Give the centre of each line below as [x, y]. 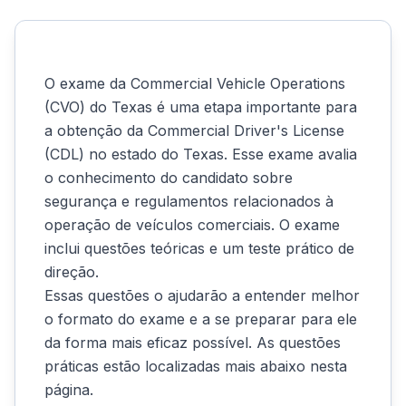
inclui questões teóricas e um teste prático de [199, 248]
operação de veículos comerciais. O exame [192, 225]
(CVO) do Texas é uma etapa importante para [201, 107]
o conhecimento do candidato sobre [169, 178]
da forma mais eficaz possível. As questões [193, 343]
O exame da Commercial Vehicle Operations [195, 83]
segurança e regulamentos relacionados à [189, 201]
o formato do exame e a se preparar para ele [201, 319]
